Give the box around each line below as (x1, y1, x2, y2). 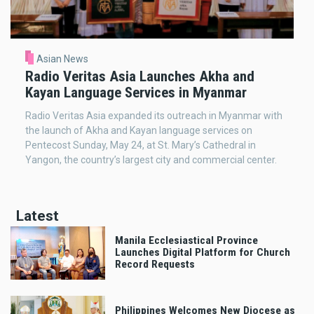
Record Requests (115, 258, 195, 271)
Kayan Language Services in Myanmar (25, 83, 247, 101)
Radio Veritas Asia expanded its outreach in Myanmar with (25, 109, 282, 121)
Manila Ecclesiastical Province (115, 234, 258, 247)
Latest (16, 207, 59, 224)
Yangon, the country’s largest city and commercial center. (25, 153, 277, 165)
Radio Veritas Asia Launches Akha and (25, 67, 254, 85)
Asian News (36, 53, 88, 64)
